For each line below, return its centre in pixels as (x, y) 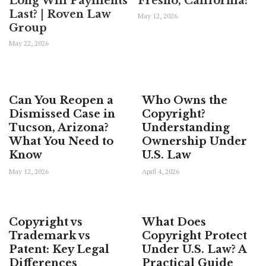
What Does (174, 222)
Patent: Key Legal (59, 249)
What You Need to (61, 141)
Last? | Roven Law (60, 14)
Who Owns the (185, 100)
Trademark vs (50, 236)
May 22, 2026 (29, 43)
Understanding (186, 128)
